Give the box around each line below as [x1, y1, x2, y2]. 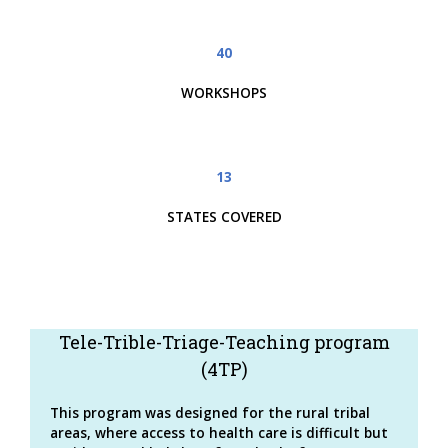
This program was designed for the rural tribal [50, 403, 370, 422]
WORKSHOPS [181, 84, 267, 103]
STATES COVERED [166, 208, 282, 227]
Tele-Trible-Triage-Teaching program [58, 329, 390, 354]
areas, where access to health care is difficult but [50, 423, 388, 442]
